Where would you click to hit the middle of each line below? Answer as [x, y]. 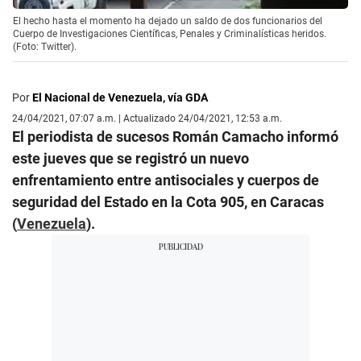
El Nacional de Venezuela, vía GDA [120, 97]
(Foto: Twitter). [45, 46]
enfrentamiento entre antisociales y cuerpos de [166, 180]
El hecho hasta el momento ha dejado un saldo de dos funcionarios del [168, 21]
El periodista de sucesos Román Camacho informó [175, 136]
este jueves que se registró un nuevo [131, 158]
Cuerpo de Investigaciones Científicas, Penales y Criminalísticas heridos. [170, 33]
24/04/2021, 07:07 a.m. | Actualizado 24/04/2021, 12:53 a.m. [147, 118]
